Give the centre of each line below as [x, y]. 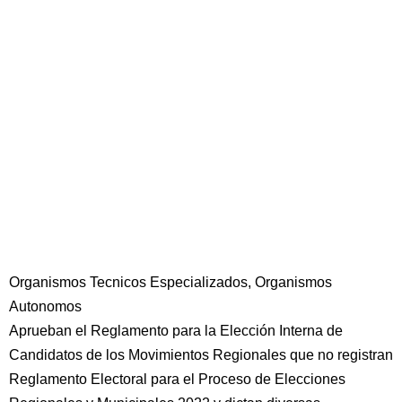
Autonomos [45, 306]
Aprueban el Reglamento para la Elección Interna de [176, 331]
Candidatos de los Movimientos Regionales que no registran [201, 355]
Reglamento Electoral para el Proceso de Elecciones [177, 379]
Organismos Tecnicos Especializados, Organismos [170, 282]
